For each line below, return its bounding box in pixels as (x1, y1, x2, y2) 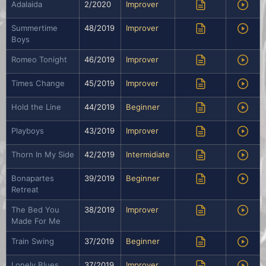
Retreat (11, 185, 39, 195)
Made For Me (11, 216, 61, 226)
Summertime (11, 23, 58, 33)
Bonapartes (11, 173, 54, 183)
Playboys (11, 126, 44, 136)
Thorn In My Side (11, 150, 74, 160)
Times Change (11, 78, 65, 88)
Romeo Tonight (11, 55, 67, 65)
